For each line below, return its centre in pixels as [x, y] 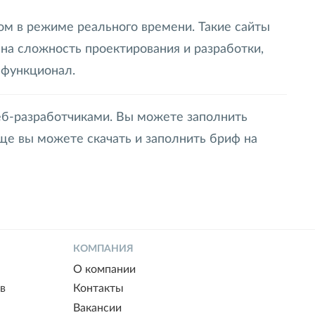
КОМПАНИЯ [103, 249]
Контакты [98, 289]
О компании [104, 270]
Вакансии [97, 308]
